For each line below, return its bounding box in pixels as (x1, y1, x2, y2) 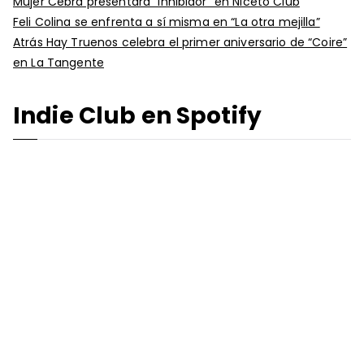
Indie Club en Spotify (13, 99, 262, 132)
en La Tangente (13, 54, 104, 71)
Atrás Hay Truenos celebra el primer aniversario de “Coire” (13, 33, 348, 50)
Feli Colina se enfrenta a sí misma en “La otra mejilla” (13, 13, 320, 30)
